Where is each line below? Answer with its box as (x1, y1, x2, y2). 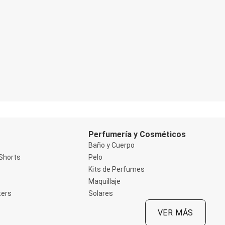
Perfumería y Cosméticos (88, 130, 186, 140)
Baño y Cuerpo (88, 141, 135, 150)
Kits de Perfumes (88, 165, 145, 174)
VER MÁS (157, 208, 193, 218)
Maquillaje (88, 177, 121, 186)
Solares (88, 189, 113, 198)
